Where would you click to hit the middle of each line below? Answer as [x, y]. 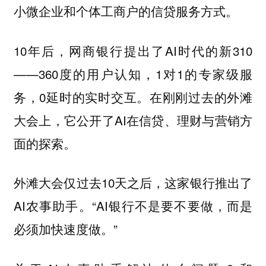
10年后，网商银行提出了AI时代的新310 [133, 50]
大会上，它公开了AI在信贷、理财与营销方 [133, 120]
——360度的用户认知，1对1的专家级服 [133, 73]
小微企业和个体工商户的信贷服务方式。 [126, 11]
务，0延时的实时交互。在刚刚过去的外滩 [133, 96]
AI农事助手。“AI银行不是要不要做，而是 [133, 206]
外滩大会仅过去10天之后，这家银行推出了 [133, 183]
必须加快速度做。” [65, 229]
